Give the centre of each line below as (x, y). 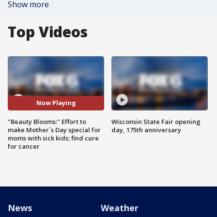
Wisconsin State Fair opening (156, 121)
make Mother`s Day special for (54, 130)
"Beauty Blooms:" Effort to (47, 121)
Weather (120, 208)
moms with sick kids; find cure (53, 138)
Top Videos (48, 32)
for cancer (24, 146)
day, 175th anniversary (146, 130)
